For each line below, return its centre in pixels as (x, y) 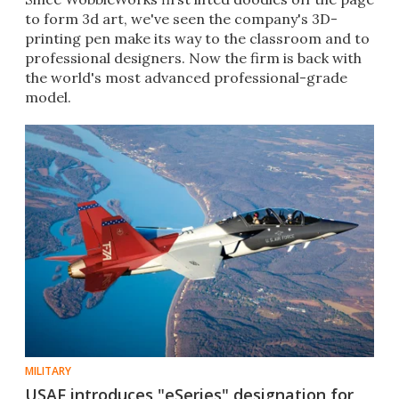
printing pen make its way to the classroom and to (197, 39)
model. (48, 98)
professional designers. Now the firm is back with (193, 58)
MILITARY (48, 371)
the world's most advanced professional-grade (186, 78)
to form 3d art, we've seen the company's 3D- (181, 19)
